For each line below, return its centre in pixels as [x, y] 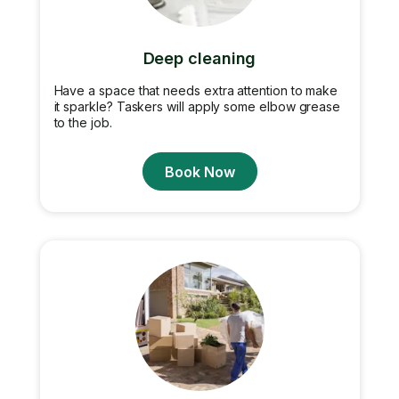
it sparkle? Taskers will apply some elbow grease [197, 106]
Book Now [199, 171]
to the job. [83, 122]
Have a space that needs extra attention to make [196, 90]
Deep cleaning [199, 58]
